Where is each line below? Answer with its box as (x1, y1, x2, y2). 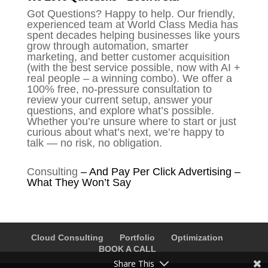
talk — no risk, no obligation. (26, 136, 162, 149)
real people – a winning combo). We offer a (26, 72, 232, 84)
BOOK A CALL (98, 243, 156, 254)
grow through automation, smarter (26, 39, 188, 52)
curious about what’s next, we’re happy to (26, 126, 224, 138)
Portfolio (120, 232, 156, 242)
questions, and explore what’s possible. (26, 104, 214, 117)
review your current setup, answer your (26, 93, 212, 106)
